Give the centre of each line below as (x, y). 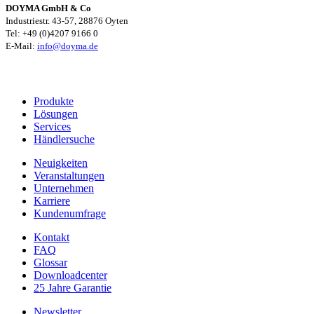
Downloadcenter (70, 275)
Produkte (54, 102)
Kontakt (52, 238)
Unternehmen (64, 189)
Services (52, 127)
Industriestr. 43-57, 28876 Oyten (67, 21)
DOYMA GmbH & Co (48, 8)
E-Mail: (21, 46)
